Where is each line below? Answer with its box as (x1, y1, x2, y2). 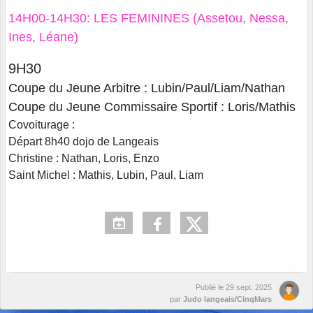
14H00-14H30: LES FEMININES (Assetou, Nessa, (8, 11, 289, 26)
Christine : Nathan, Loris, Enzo (8, 152, 159, 165)
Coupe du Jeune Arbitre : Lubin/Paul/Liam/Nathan (8, 81, 285, 96)
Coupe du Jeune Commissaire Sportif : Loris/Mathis (8, 100, 296, 115)
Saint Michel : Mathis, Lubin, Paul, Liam (8, 169, 203, 182)
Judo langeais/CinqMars (183, 295, 272, 304)
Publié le (196, 283, 226, 292)
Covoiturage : (8, 119, 75, 131)
